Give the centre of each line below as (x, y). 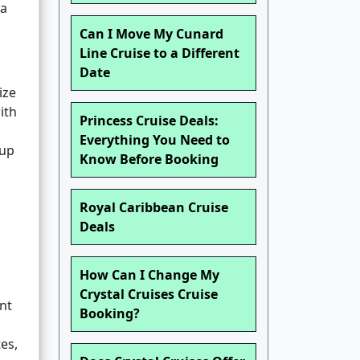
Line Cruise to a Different (160, 53)
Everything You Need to (155, 140)
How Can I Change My (149, 275)
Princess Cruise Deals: (149, 121)
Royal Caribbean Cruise (154, 208)
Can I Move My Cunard (151, 34)
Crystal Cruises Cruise (149, 295)
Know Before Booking (149, 160)
